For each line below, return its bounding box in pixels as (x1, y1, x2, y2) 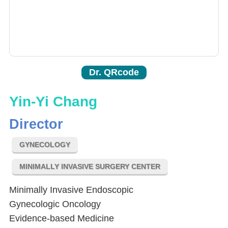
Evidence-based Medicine (9, 213, 114, 224)
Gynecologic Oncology (9, 199, 101, 210)
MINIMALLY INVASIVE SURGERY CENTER (19, 162, 160, 171)
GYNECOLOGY (19, 140, 70, 149)
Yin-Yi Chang (9, 94, 97, 110)
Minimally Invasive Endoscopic (9, 185, 133, 195)
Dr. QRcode (89, 67, 139, 78)
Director (9, 117, 63, 132)
